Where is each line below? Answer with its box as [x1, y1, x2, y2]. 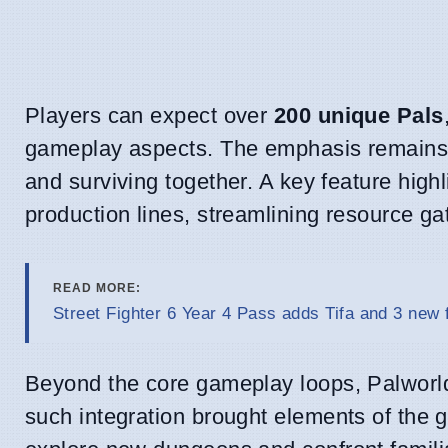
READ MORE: [53, 281, 141, 296]
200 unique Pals [273, 103, 444, 129]
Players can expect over [25, 103, 274, 129]
